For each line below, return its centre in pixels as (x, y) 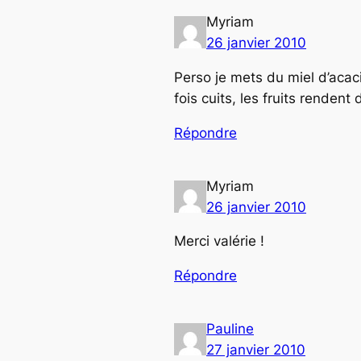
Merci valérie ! (219, 241)
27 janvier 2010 (256, 350)
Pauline (230, 329)
